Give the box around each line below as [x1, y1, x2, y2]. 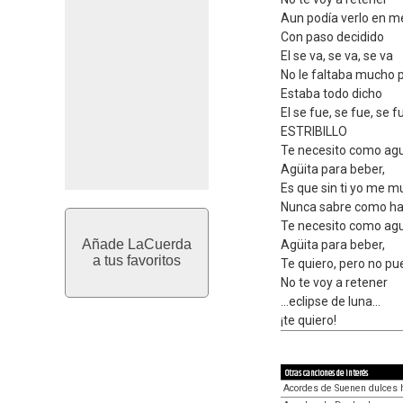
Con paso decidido [281, 30, 384, 44]
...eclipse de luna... [281, 294, 381, 309]
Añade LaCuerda [82, 237, 192, 252]
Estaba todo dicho [281, 86, 382, 101]
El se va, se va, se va [281, 49, 393, 63]
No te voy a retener [281, 275, 388, 290]
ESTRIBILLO [281, 124, 347, 139]
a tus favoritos [93, 253, 181, 268]
